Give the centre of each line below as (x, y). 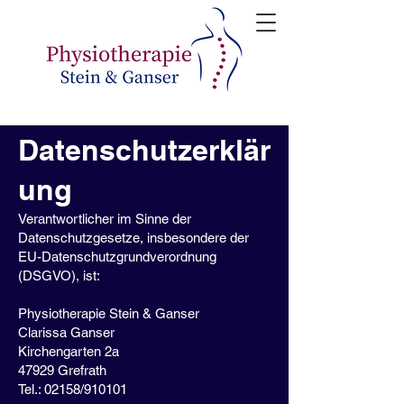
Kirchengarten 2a (69, 351)
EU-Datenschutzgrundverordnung (117, 257)
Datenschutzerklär (144, 150)
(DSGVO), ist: (59, 275)
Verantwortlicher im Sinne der (105, 219)
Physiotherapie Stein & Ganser (109, 313)
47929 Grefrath (62, 370)
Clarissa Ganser (66, 332)
